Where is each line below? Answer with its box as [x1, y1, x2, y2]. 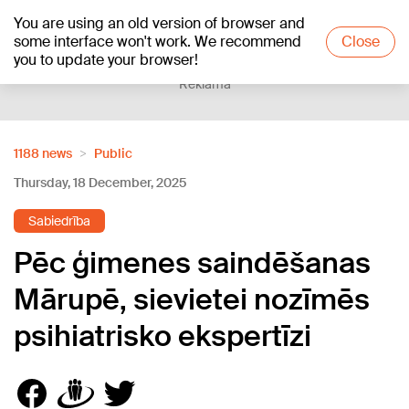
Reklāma [178, 76, 231, 92]
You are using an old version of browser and [14, 14, 305, 33]
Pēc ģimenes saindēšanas [14, 244, 371, 282]
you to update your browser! [14, 50, 198, 69]
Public [94, 145, 132, 162]
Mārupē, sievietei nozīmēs [14, 280, 370, 319]
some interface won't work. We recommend [14, 32, 301, 51]
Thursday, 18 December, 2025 [14, 174, 186, 191]
